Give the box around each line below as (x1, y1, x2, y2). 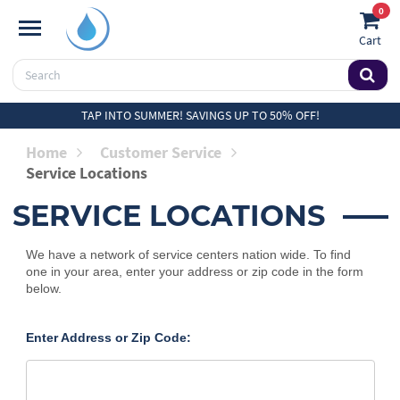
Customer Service (99, 142, 221, 162)
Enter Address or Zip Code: (25, 330, 191, 345)
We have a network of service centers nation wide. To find (25, 247, 351, 262)
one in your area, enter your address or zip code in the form (25, 264, 363, 279)
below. (25, 281, 62, 296)
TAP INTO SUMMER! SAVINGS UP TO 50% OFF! (80, 107, 320, 123)
